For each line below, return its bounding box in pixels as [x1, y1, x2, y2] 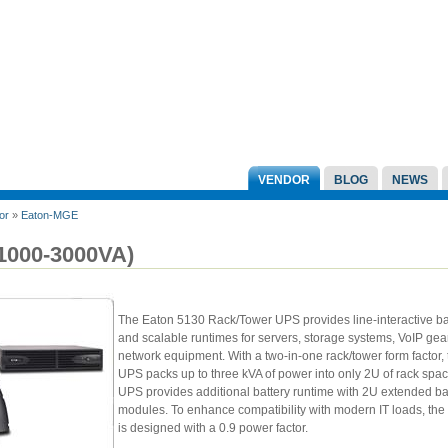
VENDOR [258, 173, 310, 187]
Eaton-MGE [21, 209, 78, 221]
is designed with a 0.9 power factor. [118, 420, 311, 435]
